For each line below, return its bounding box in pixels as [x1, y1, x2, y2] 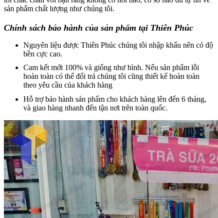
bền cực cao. [23, 49, 62, 58]
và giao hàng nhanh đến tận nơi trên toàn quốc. [23, 103, 167, 112]
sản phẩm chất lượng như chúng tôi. [4, 4, 114, 13]
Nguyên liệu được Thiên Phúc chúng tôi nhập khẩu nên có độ [23, 40, 213, 49]
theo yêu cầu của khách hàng [23, 81, 112, 90]
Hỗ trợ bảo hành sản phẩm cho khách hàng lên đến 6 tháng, [23, 94, 206, 103]
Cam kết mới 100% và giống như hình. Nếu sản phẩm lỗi [23, 63, 199, 72]
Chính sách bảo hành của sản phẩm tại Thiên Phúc [4, 22, 193, 33]
